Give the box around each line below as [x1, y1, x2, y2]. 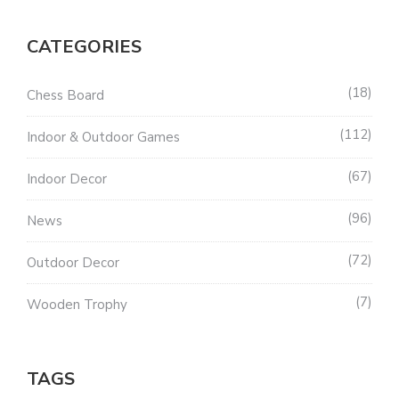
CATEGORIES [27, 35, 142, 60]
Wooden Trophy [27, 296, 127, 314]
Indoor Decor [27, 170, 107, 189]
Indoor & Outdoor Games [27, 128, 180, 147]
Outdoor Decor [27, 254, 119, 273]
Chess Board [27, 86, 104, 105]
